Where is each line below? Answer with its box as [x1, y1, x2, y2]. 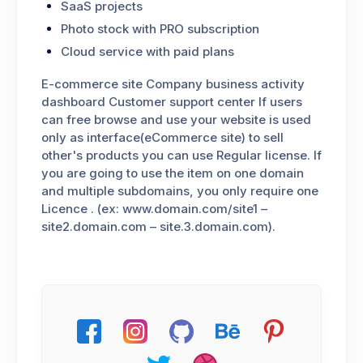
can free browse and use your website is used [41, 111, 311, 127]
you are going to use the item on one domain [41, 164, 304, 181]
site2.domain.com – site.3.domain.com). [41, 218, 275, 234]
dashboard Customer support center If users [41, 93, 302, 109]
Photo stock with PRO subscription [61, 20, 259, 36]
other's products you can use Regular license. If [41, 147, 322, 163]
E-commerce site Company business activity [41, 75, 305, 92]
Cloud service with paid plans [61, 43, 234, 59]
